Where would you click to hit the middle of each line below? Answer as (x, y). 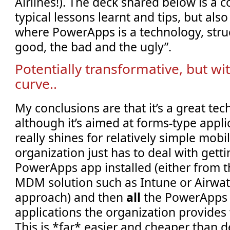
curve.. (36, 84)
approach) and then (71, 197)
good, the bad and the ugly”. (93, 46)
